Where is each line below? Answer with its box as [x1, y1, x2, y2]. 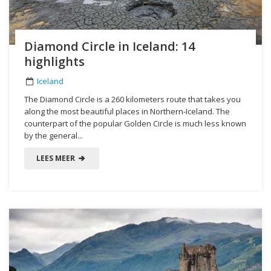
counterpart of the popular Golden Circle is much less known [24, 117, 246, 129]
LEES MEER [36, 152, 77, 163]
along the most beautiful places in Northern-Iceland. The [24, 105, 230, 117]
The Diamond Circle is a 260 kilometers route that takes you [24, 93, 241, 105]
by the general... [24, 129, 83, 141]
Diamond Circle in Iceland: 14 [24, 38, 195, 54]
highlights [24, 53, 85, 70]
